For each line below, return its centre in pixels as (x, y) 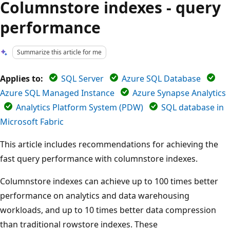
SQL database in (193, 107)
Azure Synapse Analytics (179, 93)
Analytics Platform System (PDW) (80, 107)
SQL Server (82, 78)
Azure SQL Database (161, 78)
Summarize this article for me (60, 52)
